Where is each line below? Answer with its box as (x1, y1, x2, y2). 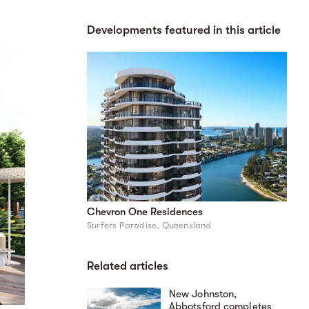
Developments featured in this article (87, 23, 281, 37)
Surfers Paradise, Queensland (87, 220, 212, 231)
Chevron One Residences (87, 206, 203, 219)
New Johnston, (168, 288, 237, 301)
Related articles (87, 259, 168, 273)
